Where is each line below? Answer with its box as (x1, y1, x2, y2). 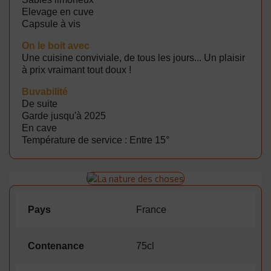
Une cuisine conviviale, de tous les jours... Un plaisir (22, 52, 245, 63)
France (136, 204, 166, 215)
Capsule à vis (22, 18, 80, 29)
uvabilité (29, 86, 68, 97)
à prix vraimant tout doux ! (22, 64, 134, 75)
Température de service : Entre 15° (22, 134, 169, 145)
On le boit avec (22, 40, 90, 51)
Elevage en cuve (22, 6, 94, 17)
